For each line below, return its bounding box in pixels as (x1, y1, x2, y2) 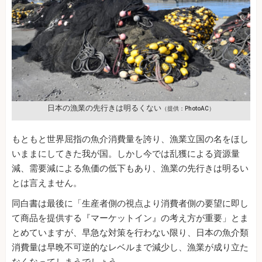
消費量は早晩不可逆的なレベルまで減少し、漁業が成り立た (12, 242, 249, 253)
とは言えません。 (12, 178, 82, 189)
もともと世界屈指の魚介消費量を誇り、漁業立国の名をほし (12, 134, 249, 145)
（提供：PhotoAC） (161, 105, 215, 112)
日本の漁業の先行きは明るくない (47, 104, 161, 113)
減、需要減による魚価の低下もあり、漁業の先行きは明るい (12, 163, 249, 174)
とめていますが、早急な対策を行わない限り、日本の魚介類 (12, 227, 249, 239)
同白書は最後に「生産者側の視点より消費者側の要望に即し (12, 198, 249, 209)
